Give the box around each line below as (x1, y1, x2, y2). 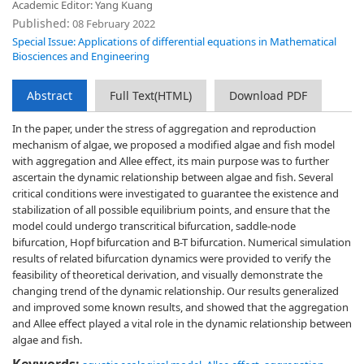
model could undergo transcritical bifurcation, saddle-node (12, 219, 296, 233)
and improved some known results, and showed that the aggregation (12, 300, 349, 314)
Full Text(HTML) (110, 88, 192, 103)
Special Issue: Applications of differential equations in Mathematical (12, 34, 336, 49)
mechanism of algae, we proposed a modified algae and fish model (12, 137, 335, 152)
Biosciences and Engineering (12, 49, 149, 63)
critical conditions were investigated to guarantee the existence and (12, 186, 339, 201)
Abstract (27, 88, 72, 103)
